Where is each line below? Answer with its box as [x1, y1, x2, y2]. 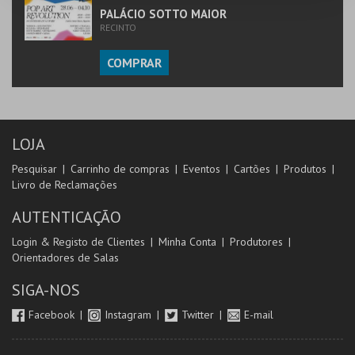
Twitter [181, 307, 217, 322]
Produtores [230, 235, 283, 249]
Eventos [183, 162, 220, 176]
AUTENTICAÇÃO [12, 207, 121, 227]
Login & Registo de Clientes [12, 235, 145, 249]
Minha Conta [158, 235, 216, 249]
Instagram [105, 307, 155, 322]
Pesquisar [12, 162, 57, 176]
